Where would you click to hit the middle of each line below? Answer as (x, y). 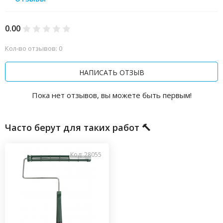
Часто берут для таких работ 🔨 (78, 127)
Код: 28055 (86, 155)
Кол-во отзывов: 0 (34, 48)
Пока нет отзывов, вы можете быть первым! (111, 95)
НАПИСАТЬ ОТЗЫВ (111, 72)
